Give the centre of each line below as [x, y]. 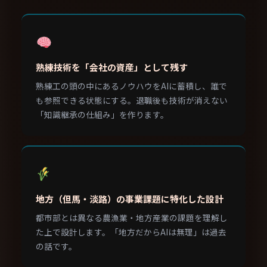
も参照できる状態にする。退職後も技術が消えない [132, 100]
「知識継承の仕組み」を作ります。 [102, 114]
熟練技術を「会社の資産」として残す [112, 67]
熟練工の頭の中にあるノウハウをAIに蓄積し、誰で [131, 86]
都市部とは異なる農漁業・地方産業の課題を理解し [132, 218]
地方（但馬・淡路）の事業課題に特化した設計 [130, 199]
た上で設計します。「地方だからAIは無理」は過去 [131, 232]
